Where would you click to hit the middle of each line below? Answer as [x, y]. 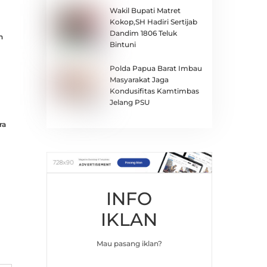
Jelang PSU [130, 102]
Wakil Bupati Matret [145, 11]
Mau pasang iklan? [129, 243]
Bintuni [122, 45]
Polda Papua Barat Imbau [156, 68]
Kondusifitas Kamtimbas [154, 91]
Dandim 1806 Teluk [143, 33]
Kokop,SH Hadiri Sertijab [153, 22]
